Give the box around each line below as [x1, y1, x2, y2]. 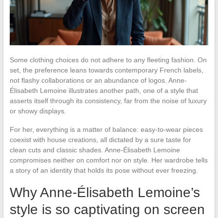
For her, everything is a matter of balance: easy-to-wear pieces [9, 125, 203, 133]
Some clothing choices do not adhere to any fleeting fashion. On [9, 55, 207, 64]
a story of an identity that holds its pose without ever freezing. [9, 166, 198, 174]
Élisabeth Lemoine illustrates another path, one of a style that [9, 86, 198, 94]
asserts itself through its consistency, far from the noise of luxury [9, 96, 207, 105]
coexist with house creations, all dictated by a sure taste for [9, 135, 191, 144]
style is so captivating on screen [9, 201, 205, 217]
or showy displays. [9, 107, 66, 115]
